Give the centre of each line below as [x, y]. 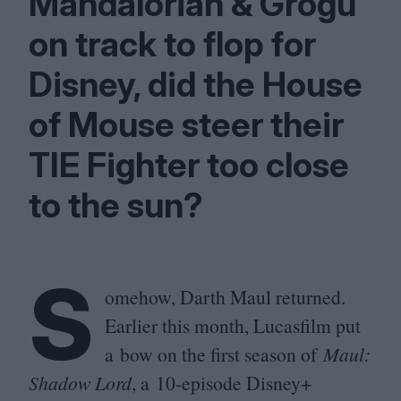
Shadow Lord [80, 383]
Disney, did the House [196, 84]
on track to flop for [172, 44]
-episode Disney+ [243, 383]
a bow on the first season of [214, 354]
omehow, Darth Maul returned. [225, 297]
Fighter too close [214, 165]
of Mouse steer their [186, 124]
